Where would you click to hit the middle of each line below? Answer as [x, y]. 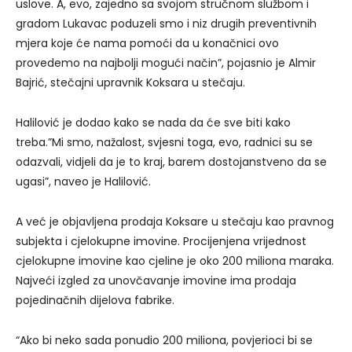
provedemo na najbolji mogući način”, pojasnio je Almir [166, 62]
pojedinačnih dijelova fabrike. [95, 300]
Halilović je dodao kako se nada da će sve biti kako [153, 122]
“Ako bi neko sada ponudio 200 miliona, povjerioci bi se [164, 340]
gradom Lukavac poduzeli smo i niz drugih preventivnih [166, 23]
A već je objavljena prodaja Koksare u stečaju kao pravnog [175, 221]
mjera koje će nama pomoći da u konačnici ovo [147, 43]
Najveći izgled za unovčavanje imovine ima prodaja [156, 280]
